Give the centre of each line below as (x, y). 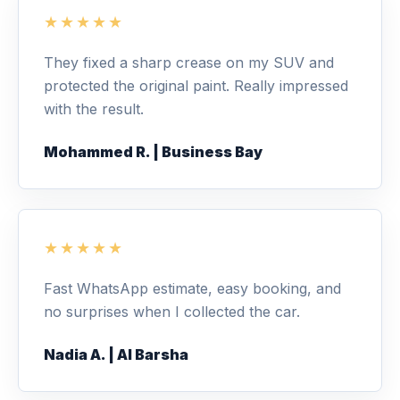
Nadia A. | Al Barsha (116, 354)
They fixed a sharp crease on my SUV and (189, 62)
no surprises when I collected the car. (172, 312)
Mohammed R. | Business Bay (153, 152)
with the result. (94, 109)
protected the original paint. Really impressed (196, 86)
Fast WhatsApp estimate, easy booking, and (192, 288)
